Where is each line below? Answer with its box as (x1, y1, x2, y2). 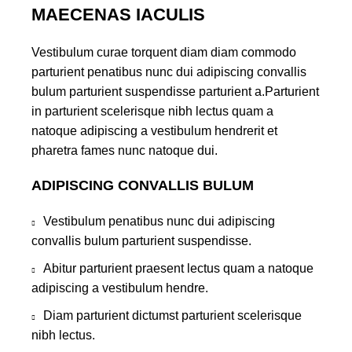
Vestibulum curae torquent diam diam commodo (31, 46, 296, 60)
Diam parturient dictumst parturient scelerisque (43, 309, 302, 323)
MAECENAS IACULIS (31, 5, 205, 25)
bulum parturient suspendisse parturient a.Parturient (31, 85, 319, 99)
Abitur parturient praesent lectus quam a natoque (43, 262, 313, 276)
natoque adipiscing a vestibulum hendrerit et (31, 124, 277, 138)
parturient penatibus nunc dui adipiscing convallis (31, 65, 306, 79)
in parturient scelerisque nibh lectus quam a (31, 104, 273, 119)
